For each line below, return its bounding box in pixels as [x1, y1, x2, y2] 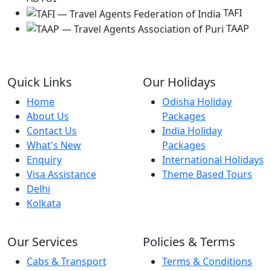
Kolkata [27, 197, 61, 211]
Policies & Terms [143, 233, 235, 250]
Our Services [7, 233, 78, 250]
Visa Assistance [27, 168, 96, 181]
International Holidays [162, 153, 264, 167]
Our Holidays [143, 74, 216, 91]
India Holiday [162, 124, 222, 138]
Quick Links [7, 74, 72, 91]
